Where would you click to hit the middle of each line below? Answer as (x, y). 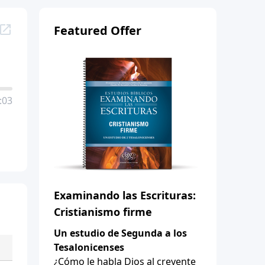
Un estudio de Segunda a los (120, 233)
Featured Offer (98, 30)
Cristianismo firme (103, 211)
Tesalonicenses (89, 247)
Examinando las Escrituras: (125, 195)
